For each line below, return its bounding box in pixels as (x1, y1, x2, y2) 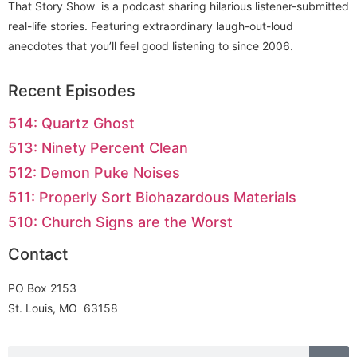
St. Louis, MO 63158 (8, 301, 118, 316)
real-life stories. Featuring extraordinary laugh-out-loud (8, 18, 293, 33)
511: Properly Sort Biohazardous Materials (8, 189, 296, 206)
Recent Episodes (8, 81, 135, 101)
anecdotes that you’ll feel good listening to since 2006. (8, 38, 293, 53)
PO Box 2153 (8, 281, 76, 296)
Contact (8, 245, 68, 265)
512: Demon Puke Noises (8, 164, 180, 182)
